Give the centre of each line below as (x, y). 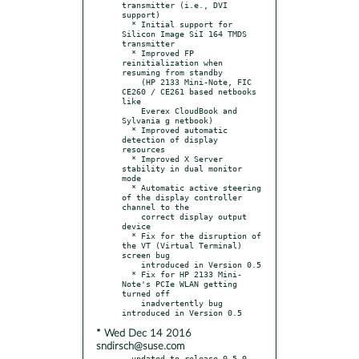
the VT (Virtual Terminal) (182, 245)
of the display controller (182, 197)
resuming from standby (172, 72)
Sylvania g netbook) (167, 120)
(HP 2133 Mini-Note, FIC (131, 81)
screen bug (146, 254)
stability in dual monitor (182, 168)
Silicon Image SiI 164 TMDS (184, 33)
